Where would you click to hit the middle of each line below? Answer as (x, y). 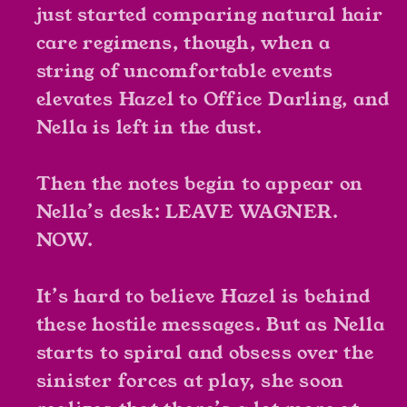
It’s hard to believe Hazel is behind (203, 297)
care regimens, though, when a (184, 44)
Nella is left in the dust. (149, 128)
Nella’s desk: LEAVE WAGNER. (187, 213)
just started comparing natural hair (209, 15)
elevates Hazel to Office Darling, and (213, 100)
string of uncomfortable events (184, 72)
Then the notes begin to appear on (200, 184)
